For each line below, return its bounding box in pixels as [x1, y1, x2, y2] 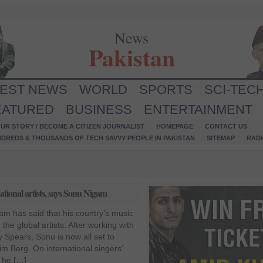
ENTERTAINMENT [144, 102, 252, 117]
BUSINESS [66, 102, 132, 117]
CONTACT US [205, 123, 247, 130]
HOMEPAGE [156, 123, 193, 130]
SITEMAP [207, 134, 235, 141]
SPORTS [139, 82, 193, 97]
